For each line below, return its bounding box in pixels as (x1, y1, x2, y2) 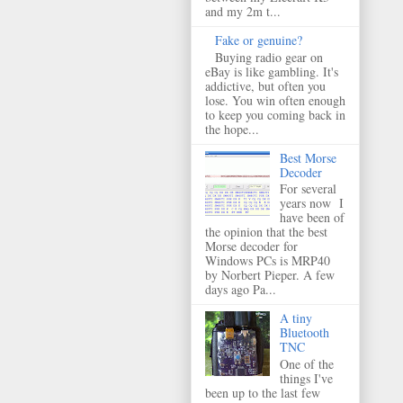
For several (279, 180, 336, 198)
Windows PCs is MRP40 (205, 252, 330, 270)
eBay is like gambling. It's (205, 62, 338, 80)
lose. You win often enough (205, 91, 345, 109)
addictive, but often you (205, 76, 326, 94)
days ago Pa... (205, 281, 276, 299)
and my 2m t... (205, 2, 281, 20)
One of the (279, 355, 334, 373)
